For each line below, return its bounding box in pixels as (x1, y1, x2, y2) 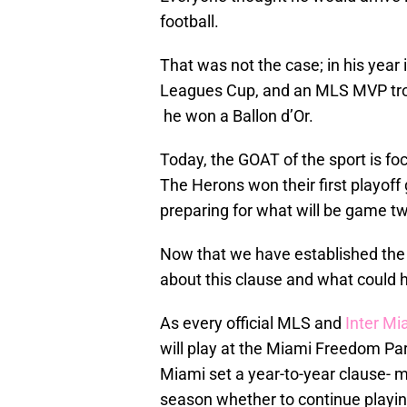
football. (160, 12, 219, 32)
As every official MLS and (160, 313, 345, 333)
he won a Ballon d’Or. (160, 106, 313, 126)
